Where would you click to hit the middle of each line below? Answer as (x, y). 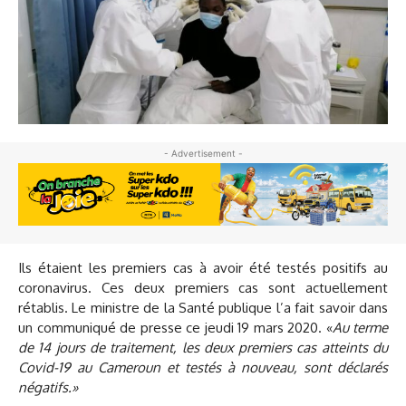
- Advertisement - (203, 154)
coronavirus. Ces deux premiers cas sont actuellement (203, 288)
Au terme (360, 328)
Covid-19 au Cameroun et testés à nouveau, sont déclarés (203, 368)
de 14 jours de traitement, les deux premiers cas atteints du (203, 348)
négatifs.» (48, 388)
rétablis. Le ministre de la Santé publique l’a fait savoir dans (203, 308)
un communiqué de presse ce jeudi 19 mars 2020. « (175, 328)
